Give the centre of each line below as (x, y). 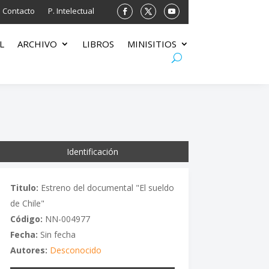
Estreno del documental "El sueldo (106, 187)
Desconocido (75, 250)
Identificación (93, 151)
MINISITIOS (152, 44)
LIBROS (98, 44)
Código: (26, 219)
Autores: (29, 250)
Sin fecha (56, 234)
